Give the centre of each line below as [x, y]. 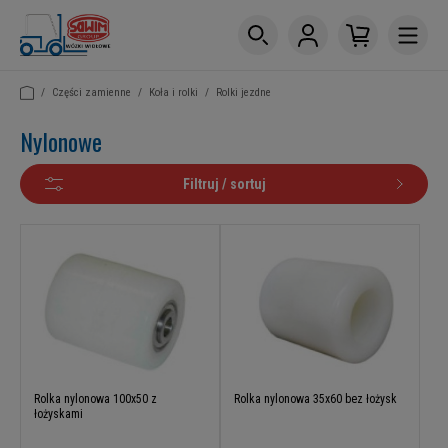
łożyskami [58, 414]
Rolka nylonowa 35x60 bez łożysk [315, 399]
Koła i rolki [173, 92]
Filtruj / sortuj [224, 183]
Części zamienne [91, 92]
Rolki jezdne [243, 92]
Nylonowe [61, 141]
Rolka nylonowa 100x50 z [95, 399]
